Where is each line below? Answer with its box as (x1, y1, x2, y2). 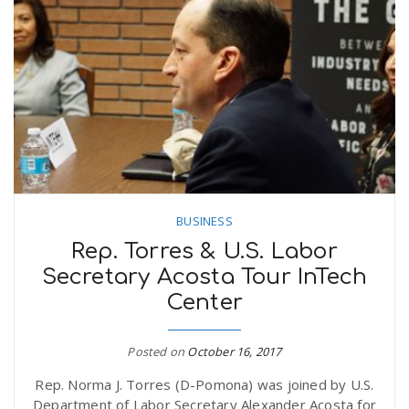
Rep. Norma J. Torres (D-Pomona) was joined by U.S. (35, 375, 374, 393)
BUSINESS (176, 213, 233, 229)
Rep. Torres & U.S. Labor (71, 239, 338, 264)
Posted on (127, 343, 188, 360)
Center (165, 290, 244, 315)
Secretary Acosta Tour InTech (41, 265, 368, 289)
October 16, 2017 (187, 343, 282, 360)
